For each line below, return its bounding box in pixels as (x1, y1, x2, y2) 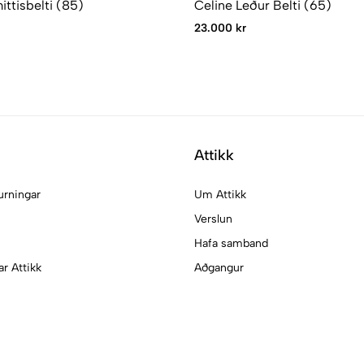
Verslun (194, 211, 232, 226)
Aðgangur (194, 260, 244, 275)
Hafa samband (194, 236, 268, 250)
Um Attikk (194, 187, 246, 201)
